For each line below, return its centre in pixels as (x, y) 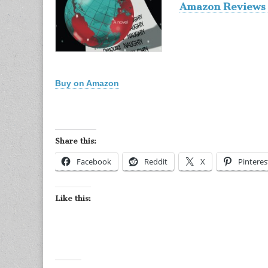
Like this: (73, 199)
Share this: (76, 141)
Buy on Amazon (87, 83)
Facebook (94, 162)
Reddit (156, 162)
